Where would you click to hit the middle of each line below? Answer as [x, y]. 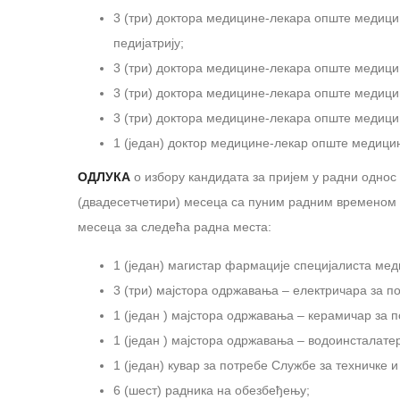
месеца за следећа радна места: [175, 226]
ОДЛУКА [104, 176]
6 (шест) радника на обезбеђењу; [212, 390]
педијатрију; [149, 42]
